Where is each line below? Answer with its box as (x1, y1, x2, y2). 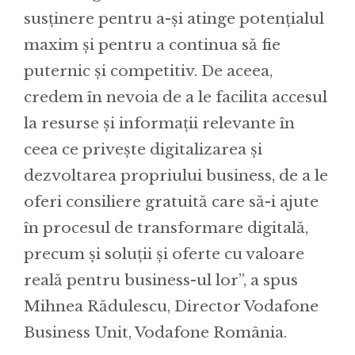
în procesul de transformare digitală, (24, 219, 308, 238)
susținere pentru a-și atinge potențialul (24, 10, 324, 29)
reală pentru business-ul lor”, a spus (24, 271, 298, 290)
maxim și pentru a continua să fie (24, 36, 281, 55)
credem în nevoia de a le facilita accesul (24, 88, 327, 107)
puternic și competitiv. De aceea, (24, 62, 273, 81)
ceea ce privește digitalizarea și (24, 140, 262, 159)
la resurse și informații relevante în (24, 114, 295, 133)
